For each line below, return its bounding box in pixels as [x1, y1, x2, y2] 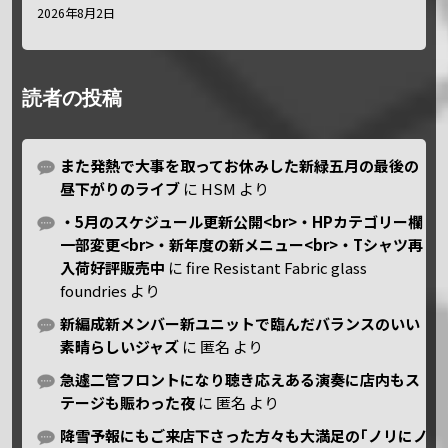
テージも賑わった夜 [60, 391, 196, 413]
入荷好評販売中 [60, 256, 166, 278]
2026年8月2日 [37, 3, 116, 22]
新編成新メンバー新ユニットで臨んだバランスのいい [60, 312, 421, 334]
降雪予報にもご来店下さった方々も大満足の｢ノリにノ [60, 424, 429, 446]
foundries [60, 279, 128, 301]
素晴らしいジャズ [60, 335, 180, 357]
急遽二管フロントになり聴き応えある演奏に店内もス [60, 368, 421, 390]
